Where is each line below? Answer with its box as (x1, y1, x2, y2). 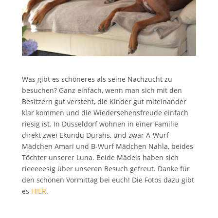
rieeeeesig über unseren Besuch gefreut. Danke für (21, 163, 190, 173)
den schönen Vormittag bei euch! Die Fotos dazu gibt (21, 175, 194, 184)
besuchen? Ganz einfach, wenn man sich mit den (21, 85, 182, 95)
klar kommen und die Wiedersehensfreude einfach (21, 108, 188, 117)
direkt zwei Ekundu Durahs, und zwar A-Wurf (21, 130, 169, 140)
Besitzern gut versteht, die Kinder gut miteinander (21, 96, 186, 106)
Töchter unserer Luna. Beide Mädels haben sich (21, 152, 179, 162)
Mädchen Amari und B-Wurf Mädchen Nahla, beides (21, 141, 193, 151)
